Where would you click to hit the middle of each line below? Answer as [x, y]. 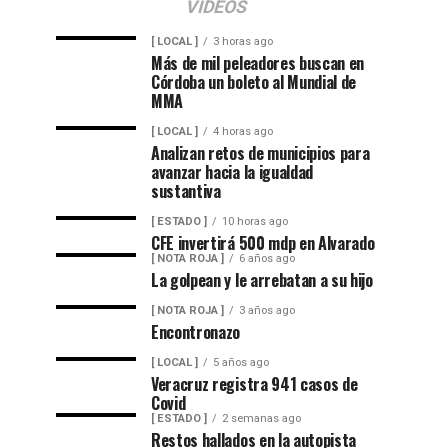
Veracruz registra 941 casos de [254, 384]
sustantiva [186, 191]
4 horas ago [243, 131]
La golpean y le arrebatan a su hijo [262, 280]
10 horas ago [255, 221]
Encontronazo [197, 332]
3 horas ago [243, 41]
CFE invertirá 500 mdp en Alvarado [263, 243]
